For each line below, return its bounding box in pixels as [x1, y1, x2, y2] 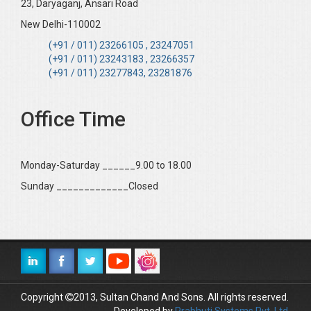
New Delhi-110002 [21, 19, 101, 31]
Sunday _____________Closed [21, 180, 158, 192]
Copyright [21, 292, 65, 303]
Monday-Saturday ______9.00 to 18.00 [21, 160, 192, 171]
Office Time [21, 107, 126, 132]
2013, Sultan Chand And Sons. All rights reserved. [74, 292, 289, 303]
